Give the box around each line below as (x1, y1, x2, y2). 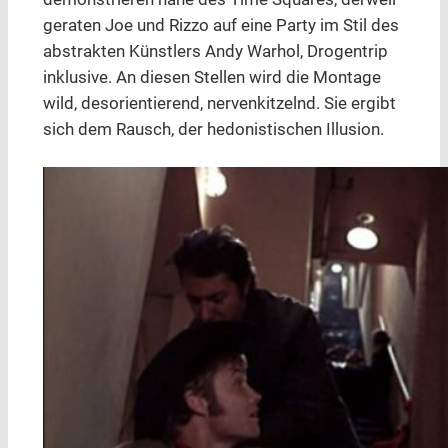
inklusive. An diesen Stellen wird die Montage (42, 68, 381, 88)
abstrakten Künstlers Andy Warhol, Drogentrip (42, 42, 388, 62)
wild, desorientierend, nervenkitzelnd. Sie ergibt (42, 94, 396, 114)
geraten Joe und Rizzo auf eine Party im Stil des (42, 16, 399, 36)
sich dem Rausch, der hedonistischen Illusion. (42, 120, 384, 140)
